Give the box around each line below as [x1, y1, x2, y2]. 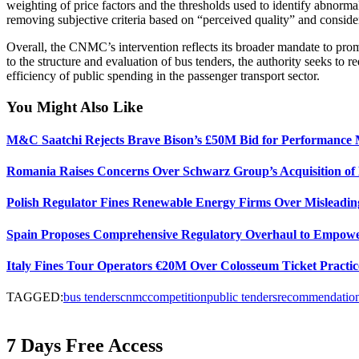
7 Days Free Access [6, 335, 163, 357]
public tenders [207, 290, 277, 305]
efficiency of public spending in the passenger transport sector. [6, 68, 320, 83]
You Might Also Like [6, 98, 143, 115]
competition [147, 290, 207, 305]
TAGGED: [6, 290, 63, 305]
